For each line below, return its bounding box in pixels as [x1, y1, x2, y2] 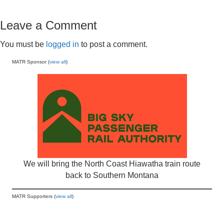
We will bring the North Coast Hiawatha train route [23, 159, 200, 168]
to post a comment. [79, 40, 147, 48]
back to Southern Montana [65, 171, 158, 179]
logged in [46, 40, 79, 48]
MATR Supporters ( [12, 193, 55, 199]
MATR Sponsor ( [12, 59, 49, 64]
